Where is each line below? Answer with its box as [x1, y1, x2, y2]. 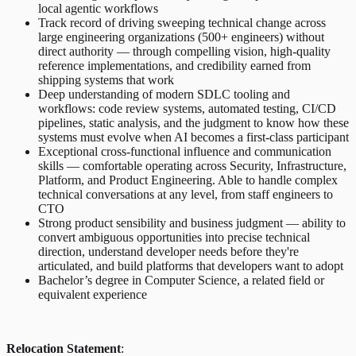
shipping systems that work [38, 73, 174, 87]
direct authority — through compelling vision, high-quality [38, 44, 331, 59]
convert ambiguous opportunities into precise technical [38, 230, 310, 245]
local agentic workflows [38, 2, 158, 16]
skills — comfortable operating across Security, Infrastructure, [38, 159, 346, 173]
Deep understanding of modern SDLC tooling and [38, 87, 290, 102]
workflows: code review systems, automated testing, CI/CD [38, 102, 336, 116]
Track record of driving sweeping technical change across [38, 16, 326, 30]
